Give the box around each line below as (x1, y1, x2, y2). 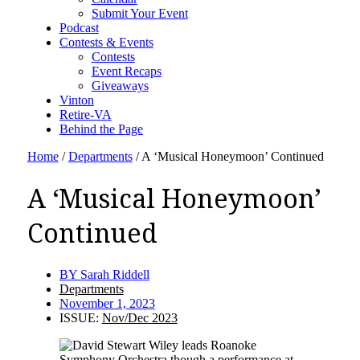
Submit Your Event (91, 6, 188, 20)
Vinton (59, 92, 94, 107)
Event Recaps (91, 63, 162, 78)
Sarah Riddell (80, 267, 149, 281)
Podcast (59, 20, 99, 35)
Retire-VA (59, 107, 112, 121)
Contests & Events (59, 35, 153, 49)
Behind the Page (59, 121, 143, 136)
